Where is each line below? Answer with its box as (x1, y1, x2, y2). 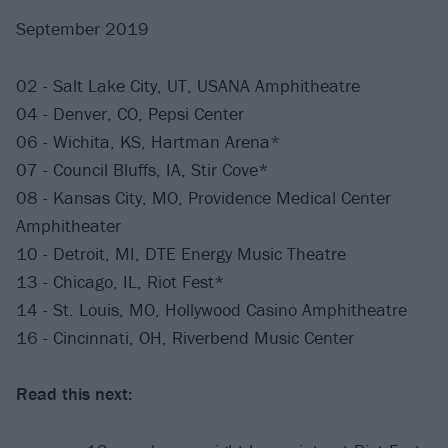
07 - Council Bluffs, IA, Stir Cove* (16, 157, 269, 181)
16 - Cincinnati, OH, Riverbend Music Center (16, 325, 354, 349)
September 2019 (16, 17, 149, 41)
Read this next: (16, 382, 132, 406)
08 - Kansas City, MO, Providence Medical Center (16, 185, 391, 209)
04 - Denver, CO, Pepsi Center (16, 101, 244, 125)
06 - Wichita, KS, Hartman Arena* (16, 129, 281, 153)
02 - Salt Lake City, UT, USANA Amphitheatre (16, 73, 360, 97)
